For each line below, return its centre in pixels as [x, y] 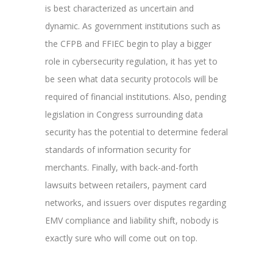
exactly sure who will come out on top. [121, 238]
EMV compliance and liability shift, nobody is [132, 220]
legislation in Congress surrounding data [124, 114]
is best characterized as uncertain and [119, 8]
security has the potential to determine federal [136, 132]
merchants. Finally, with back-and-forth [122, 167]
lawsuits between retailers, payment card [126, 185]
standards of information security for [118, 149]
